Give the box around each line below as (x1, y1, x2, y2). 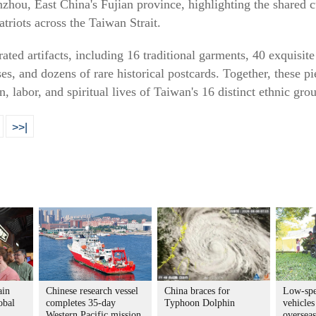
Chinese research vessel (46, 286, 138, 296)
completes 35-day (46, 298, 116, 308)
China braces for (164, 286, 230, 296)
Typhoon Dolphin (164, 298, 235, 308)
